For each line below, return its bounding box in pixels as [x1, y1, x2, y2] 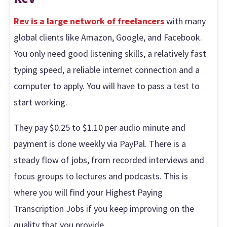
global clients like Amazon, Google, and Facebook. [14, 31, 203, 43]
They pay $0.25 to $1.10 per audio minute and [14, 121, 186, 133]
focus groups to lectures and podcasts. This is [14, 170, 188, 182]
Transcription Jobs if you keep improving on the [14, 202, 195, 214]
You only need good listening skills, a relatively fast [14, 47, 207, 59]
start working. [14, 96, 68, 108]
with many [164, 15, 206, 27]
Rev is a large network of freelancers [14, 15, 165, 27]
